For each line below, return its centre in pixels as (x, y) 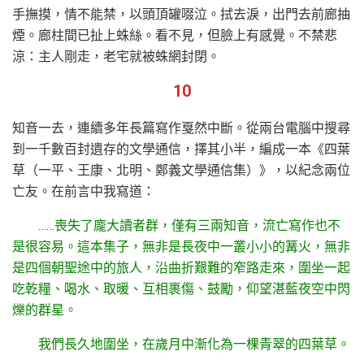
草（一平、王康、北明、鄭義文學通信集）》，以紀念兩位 (181, 170)
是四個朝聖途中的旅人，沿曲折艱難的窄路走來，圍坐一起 (181, 267)
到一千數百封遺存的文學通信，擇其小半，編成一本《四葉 (181, 149)
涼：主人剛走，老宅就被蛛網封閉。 (116, 56)
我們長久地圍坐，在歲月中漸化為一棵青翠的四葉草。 (194, 344)
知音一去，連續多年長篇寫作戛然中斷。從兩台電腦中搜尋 (181, 128)
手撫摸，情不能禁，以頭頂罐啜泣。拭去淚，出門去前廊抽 (181, 14)
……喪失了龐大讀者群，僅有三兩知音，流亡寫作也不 (189, 225)
